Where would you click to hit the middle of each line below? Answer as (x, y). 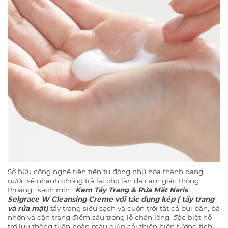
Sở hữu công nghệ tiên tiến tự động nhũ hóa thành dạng (105, 172)
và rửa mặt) (29, 208)
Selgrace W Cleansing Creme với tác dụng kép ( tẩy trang (111, 199)
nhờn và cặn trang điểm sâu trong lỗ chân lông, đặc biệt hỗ (110, 217)
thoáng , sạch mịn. (41, 190)
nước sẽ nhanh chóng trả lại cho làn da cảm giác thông (103, 181)
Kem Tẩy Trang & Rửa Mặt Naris (132, 190)
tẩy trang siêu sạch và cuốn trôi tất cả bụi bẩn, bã (135, 208)
